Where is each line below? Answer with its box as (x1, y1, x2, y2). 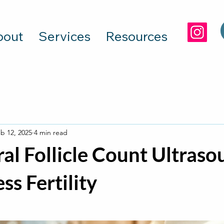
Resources (105, 28, 167, 44)
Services (38, 28, 90, 44)
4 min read (34, 127, 67, 137)
